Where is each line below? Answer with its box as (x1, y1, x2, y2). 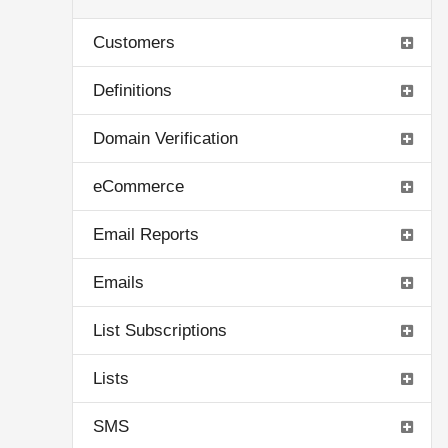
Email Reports (93, 225, 199, 244)
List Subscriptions (93, 321, 227, 340)
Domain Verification (93, 129, 238, 148)
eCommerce (93, 177, 184, 196)
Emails (93, 273, 144, 292)
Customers (93, 33, 175, 52)
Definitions (93, 81, 172, 100)
